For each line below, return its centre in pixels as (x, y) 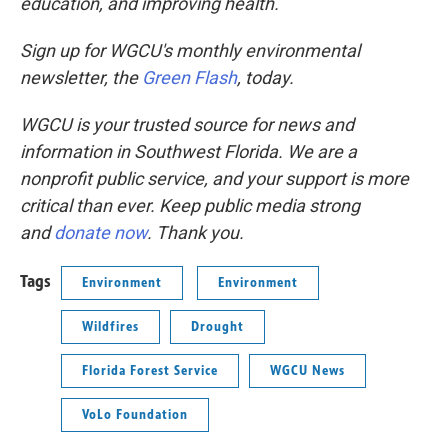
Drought (217, 327)
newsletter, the (81, 78)
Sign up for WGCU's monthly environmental (190, 51)
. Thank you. (195, 233)
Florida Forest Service (150, 371)
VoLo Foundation (135, 415)
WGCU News (307, 371)
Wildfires (110, 327)
